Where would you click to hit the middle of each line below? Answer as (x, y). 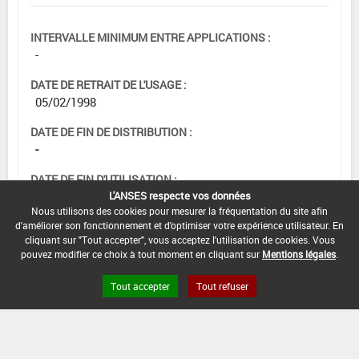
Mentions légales (299, 254)
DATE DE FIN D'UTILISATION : (104, 179)
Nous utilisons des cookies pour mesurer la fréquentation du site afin (179, 211)
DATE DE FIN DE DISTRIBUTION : (111, 132)
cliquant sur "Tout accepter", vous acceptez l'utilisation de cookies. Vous (179, 240)
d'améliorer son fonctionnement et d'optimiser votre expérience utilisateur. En (179, 225)
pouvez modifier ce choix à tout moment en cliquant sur (141, 254)
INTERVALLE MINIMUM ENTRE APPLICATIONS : (151, 38)
